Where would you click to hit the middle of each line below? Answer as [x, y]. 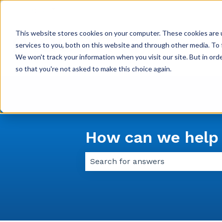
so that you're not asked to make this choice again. [93, 68]
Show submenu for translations [110, 9]
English [36, 9]
